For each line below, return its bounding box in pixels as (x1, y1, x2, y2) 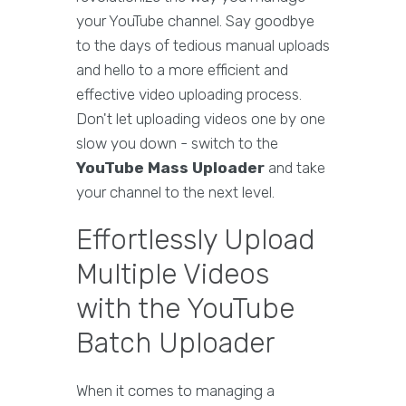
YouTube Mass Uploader (76, 159, 265, 178)
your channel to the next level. (76, 183, 275, 202)
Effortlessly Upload (76, 223, 314, 257)
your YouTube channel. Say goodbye (76, 12, 314, 31)
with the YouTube (76, 292, 295, 326)
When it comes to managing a (76, 382, 275, 401)
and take (265, 159, 325, 178)
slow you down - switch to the (76, 134, 278, 153)
